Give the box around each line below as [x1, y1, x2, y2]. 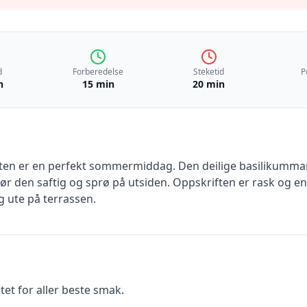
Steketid [193, 66, 225, 77]
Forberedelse [73, 66, 124, 77]
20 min [193, 77, 225, 90]
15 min [82, 77, 114, 90]
